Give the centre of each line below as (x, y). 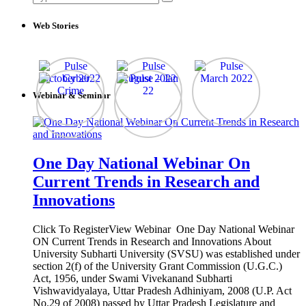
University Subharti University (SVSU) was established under (166, 254)
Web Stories (56, 26)
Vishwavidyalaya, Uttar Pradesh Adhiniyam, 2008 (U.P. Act (162, 291)
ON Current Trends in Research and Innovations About (152, 242)
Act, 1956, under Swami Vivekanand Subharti (133, 279)
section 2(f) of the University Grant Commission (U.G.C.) (157, 266)
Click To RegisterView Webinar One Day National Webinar (164, 229)
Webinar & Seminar (72, 96)
